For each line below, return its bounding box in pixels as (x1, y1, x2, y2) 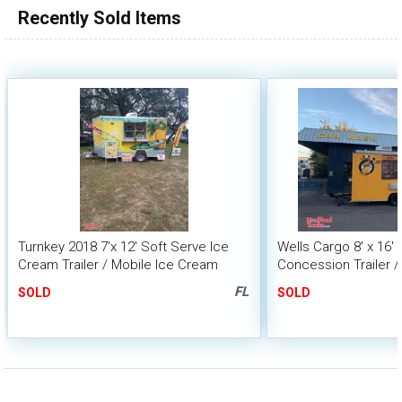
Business (18, 275, 73, 291)
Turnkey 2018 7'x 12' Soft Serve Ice (18, 239, 229, 255)
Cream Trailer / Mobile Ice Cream (18, 257, 218, 273)
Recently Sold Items (18, 7, 181, 29)
